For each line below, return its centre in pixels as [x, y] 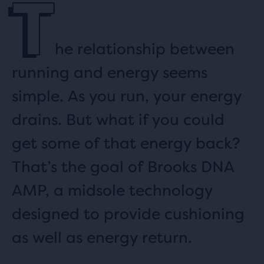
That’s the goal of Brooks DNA [123, 166]
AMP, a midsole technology [112, 190]
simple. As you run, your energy [127, 95]
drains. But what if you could [118, 119]
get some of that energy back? [126, 143]
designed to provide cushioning [128, 213]
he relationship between [145, 48]
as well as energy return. [104, 237]
